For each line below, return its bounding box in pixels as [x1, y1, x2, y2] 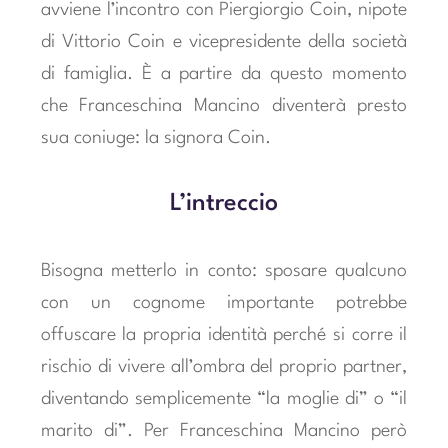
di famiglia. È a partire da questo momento [40, 65, 408, 84]
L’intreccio [170, 191, 278, 216]
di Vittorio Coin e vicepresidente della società [40, 33, 408, 52]
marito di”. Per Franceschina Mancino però [40, 421, 408, 440]
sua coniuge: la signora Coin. [40, 129, 271, 148]
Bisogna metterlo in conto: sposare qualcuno [40, 261, 408, 280]
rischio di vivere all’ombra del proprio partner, [40, 357, 408, 376]
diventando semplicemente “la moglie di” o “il [40, 389, 408, 408]
